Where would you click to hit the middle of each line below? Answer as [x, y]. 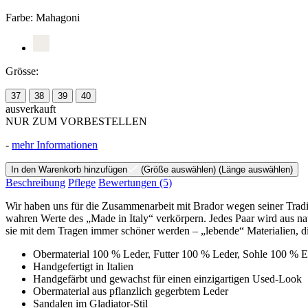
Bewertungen [129, 183]
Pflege [82, 183]
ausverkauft [31, 109]
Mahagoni [58, 18]
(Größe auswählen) [177, 170]
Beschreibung [35, 183]
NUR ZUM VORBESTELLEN [76, 122]
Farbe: [21, 18]
